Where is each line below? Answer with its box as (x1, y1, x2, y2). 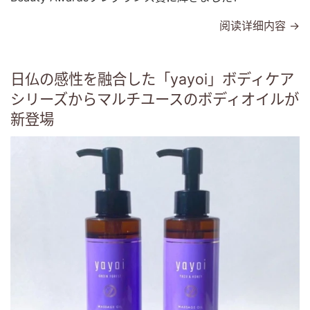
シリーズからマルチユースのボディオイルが (10, 89, 299, 108)
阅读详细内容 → (219, 18, 300, 33)
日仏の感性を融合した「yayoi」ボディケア (10, 69, 294, 88)
